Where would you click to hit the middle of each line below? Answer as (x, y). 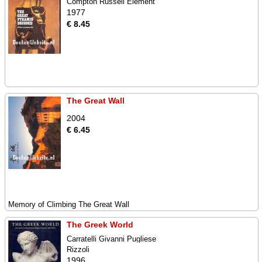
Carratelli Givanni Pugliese (111, 239)
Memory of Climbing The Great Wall (69, 204)
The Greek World (100, 225)
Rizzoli (78, 249)
